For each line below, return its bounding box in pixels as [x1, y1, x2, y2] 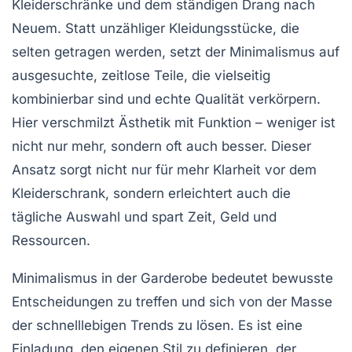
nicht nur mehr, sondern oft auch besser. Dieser [12, 138, 311, 155]
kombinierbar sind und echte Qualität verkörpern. [12, 91, 321, 108]
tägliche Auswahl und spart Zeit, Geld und [12, 209, 277, 225]
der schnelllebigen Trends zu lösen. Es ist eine [12, 317, 302, 334]
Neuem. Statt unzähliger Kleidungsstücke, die [12, 20, 299, 37]
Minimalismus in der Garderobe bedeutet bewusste [12, 270, 333, 287]
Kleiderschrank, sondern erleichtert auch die [12, 185, 291, 202]
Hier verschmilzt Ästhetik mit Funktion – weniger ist [12, 115, 335, 131]
